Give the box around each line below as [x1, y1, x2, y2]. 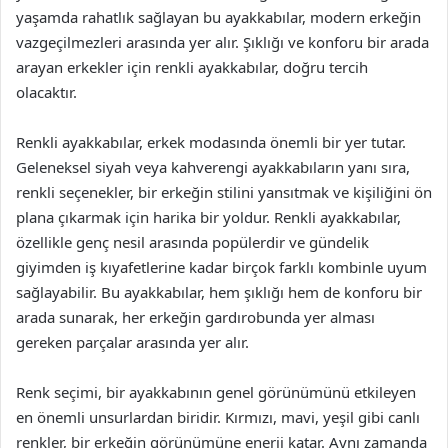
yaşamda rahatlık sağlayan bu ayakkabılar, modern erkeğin [16, 7, 421, 27]
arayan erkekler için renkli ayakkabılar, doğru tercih [16, 57, 368, 77]
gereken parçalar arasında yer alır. [16, 332, 249, 352]
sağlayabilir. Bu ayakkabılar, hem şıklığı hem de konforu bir [16, 282, 422, 302]
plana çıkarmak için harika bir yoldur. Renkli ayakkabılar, [16, 207, 401, 227]
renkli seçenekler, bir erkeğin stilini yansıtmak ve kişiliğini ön [16, 182, 432, 202]
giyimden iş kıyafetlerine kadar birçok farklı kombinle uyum [16, 257, 427, 277]
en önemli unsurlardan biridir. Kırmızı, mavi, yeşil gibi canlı [16, 407, 420, 427]
